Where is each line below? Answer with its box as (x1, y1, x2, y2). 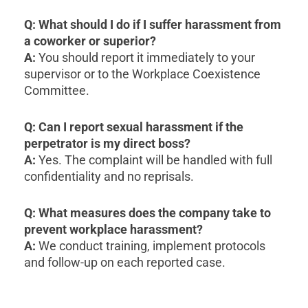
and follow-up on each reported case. (24, 255, 225, 270)
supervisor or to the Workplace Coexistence (24, 67, 261, 82)
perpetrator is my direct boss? (24, 136, 190, 151)
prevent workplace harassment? (24, 222, 203, 237)
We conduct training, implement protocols (36, 239, 265, 254)
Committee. (24, 83, 89, 98)
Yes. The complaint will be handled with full (36, 153, 272, 168)
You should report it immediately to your (36, 50, 255, 65)
